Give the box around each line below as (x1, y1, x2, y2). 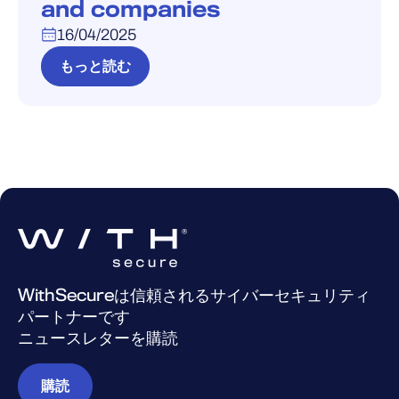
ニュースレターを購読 (18, 329, 178, 347)
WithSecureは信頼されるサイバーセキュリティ (18, 286, 370, 305)
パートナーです (18, 307, 130, 326)
